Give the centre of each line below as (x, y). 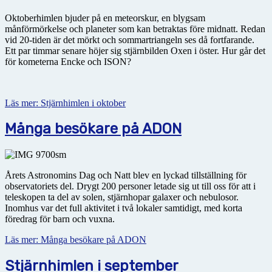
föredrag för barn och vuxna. (60, 219)
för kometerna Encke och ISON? (68, 61)
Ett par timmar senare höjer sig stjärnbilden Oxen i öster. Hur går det (135, 50)
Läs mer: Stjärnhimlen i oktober (65, 103)
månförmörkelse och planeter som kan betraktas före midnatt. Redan (135, 29)
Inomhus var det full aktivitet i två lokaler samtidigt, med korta (124, 208)
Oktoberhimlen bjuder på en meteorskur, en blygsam (105, 18)
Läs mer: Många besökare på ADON (76, 240)
